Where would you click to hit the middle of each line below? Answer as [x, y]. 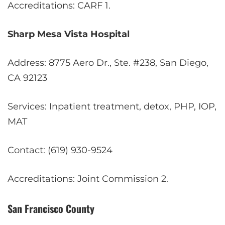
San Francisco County [51, 208]
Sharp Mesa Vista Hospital [69, 34]
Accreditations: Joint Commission [84, 179]
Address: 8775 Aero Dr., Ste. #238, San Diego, [108, 63]
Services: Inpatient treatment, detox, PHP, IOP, [112, 106]
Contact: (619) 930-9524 [60, 150]
